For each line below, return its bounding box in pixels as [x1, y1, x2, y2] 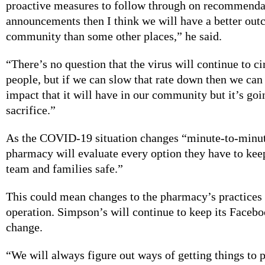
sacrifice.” [6, 104, 56, 117]
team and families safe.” [6, 162, 123, 176]
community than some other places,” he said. [6, 30, 222, 43]
